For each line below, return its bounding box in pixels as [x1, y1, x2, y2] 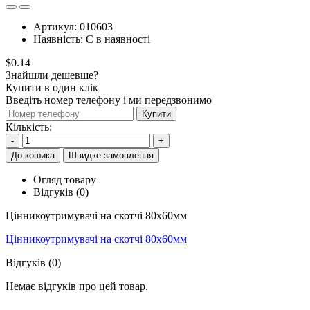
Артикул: [33, 20, 80, 33]
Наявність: [33, 33, 86, 45]
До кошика [11, 149, 55, 161]
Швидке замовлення [69, 149, 154, 161]
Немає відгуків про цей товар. [6, 280, 148, 292]
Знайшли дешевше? [6, 69, 98, 81]
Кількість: [6, 120, 52, 133]
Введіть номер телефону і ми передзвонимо [6, 93, 212, 106]
